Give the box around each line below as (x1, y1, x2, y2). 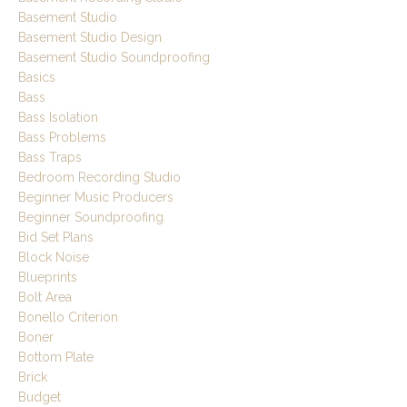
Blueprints (18, 270, 77, 285)
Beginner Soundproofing (18, 210, 164, 225)
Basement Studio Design (18, 30, 162, 45)
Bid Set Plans (18, 230, 94, 245)
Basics (18, 70, 55, 85)
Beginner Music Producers (18, 190, 174, 205)
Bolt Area (18, 290, 72, 305)
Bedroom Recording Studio (18, 170, 181, 185)
